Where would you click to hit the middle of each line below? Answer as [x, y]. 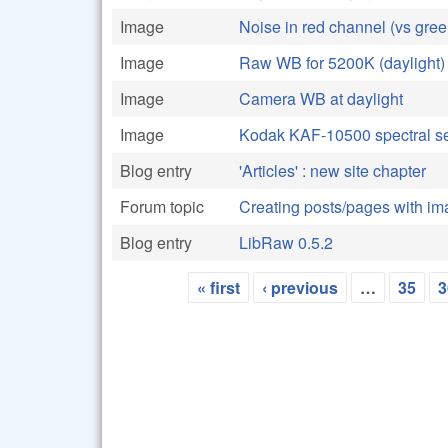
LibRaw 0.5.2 [286, 242]
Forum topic [162, 206]
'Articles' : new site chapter [332, 170]
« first [218, 287]
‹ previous [300, 287]
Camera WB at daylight [321, 98]
